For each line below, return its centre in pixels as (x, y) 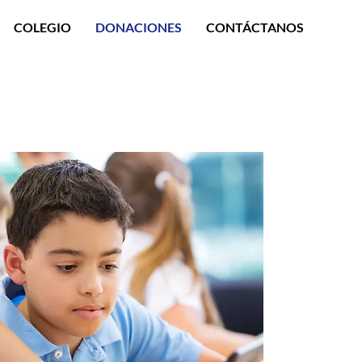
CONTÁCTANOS (255, 27)
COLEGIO (42, 27)
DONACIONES (138, 27)
